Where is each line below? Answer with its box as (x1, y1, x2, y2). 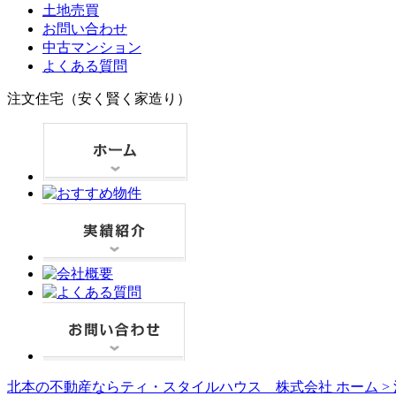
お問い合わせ (42, 20, 127, 36)
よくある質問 (42, 57, 127, 73)
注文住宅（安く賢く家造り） (7, 90, 191, 106)
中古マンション (42, 39, 141, 55)
